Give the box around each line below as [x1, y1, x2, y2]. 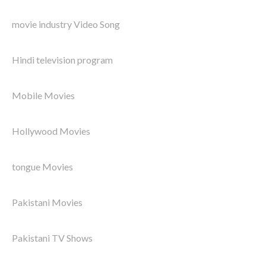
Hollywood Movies [12, 125, 90, 137]
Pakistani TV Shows [12, 232, 93, 244]
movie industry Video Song [12, 18, 120, 30]
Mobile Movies [12, 90, 75, 102]
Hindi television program [12, 54, 113, 66]
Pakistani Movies [12, 197, 83, 208]
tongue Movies [12, 161, 73, 173]
